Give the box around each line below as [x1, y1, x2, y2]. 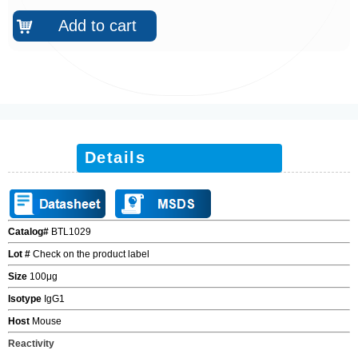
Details [84, 149, 145, 166]
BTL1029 [51, 226, 91, 237]
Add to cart [58, 17, 137, 34]
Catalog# [8, 226, 51, 237]
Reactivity [8, 338, 54, 349]
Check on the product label [33, 249, 149, 260]
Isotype [8, 293, 42, 304]
